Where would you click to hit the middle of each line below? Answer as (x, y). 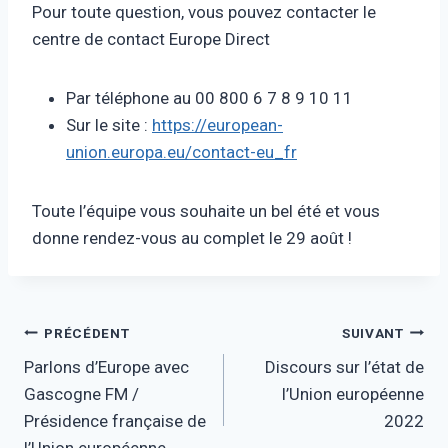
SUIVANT (372, 332)
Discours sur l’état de (344, 367)
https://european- (217, 125)
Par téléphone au (128, 98)
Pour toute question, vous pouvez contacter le (204, 12)
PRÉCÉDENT (87, 332)
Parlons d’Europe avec (106, 367)
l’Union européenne (353, 394)
